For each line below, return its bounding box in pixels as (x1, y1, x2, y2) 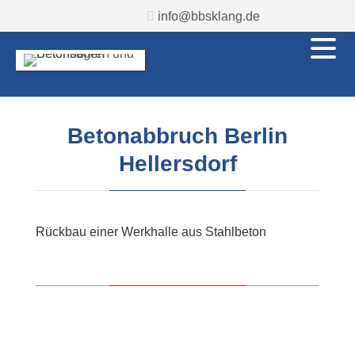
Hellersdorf (118, 151, 237, 176)
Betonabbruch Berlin (67, 124, 288, 148)
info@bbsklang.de (158, 9, 260, 23)
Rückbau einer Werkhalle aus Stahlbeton (36, 225, 266, 239)
